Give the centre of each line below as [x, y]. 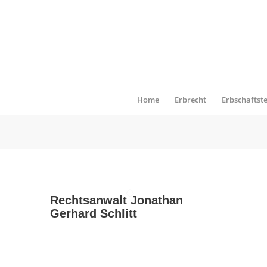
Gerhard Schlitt [93, 213]
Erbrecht [191, 100]
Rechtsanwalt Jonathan [116, 200]
